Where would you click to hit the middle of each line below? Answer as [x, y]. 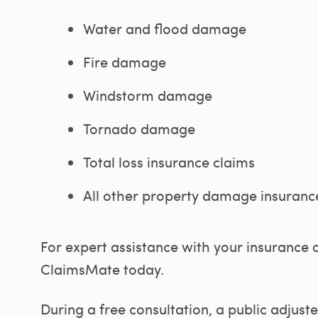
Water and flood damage [165, 28]
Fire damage [125, 61]
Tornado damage [139, 128]
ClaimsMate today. [102, 269]
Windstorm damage [148, 95]
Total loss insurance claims [169, 161]
